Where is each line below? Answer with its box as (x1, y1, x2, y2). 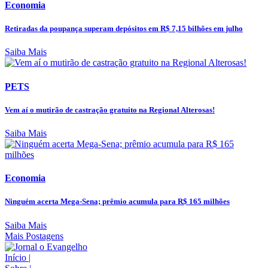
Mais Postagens (5, 230, 63, 241)
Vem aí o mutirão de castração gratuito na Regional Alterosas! (5, 105, 215, 114)
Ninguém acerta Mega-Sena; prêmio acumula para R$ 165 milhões (5, 197, 230, 206)
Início (5, 252, 29, 263)
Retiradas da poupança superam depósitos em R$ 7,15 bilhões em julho (5, 24, 243, 33)
